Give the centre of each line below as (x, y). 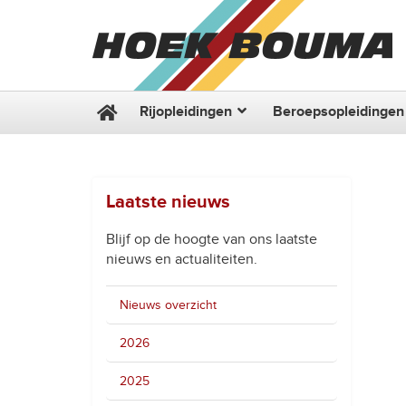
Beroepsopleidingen (338, 111)
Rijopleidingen (186, 111)
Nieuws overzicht (168, 305)
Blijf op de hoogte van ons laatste (212, 239)
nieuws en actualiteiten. (182, 259)
